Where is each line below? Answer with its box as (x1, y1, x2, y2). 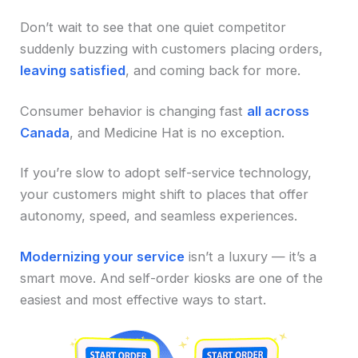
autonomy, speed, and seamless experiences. (20, 208, 298, 225)
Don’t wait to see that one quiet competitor (20, 19, 287, 36)
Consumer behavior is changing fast (20, 102, 248, 119)
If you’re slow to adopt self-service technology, (20, 165, 312, 181)
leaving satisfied (20, 62, 126, 79)
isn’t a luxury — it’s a (185, 248, 317, 265)
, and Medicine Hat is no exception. (70, 124, 285, 141)
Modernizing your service (20, 248, 185, 265)
